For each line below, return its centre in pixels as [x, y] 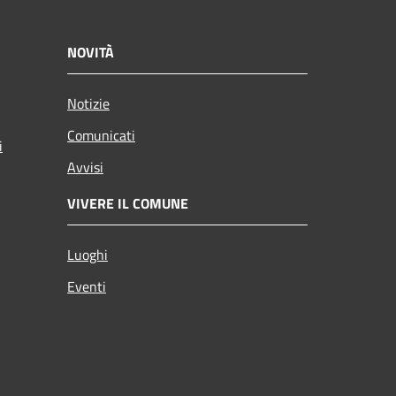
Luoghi [88, 254]
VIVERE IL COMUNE [128, 203]
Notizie [88, 103]
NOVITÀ [91, 52]
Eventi [87, 286]
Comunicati [101, 135]
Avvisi [85, 167]
